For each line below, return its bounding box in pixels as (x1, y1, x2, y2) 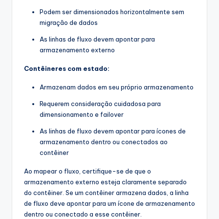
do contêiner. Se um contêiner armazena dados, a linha (24, 189, 189, 197)
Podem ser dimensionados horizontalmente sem (40, 8, 184, 16)
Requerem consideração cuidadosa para (40, 100, 161, 108)
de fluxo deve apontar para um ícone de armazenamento (24, 199, 195, 208)
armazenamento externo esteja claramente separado (24, 178, 187, 186)
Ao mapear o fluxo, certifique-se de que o (24, 167, 151, 175)
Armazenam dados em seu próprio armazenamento (40, 83, 194, 91)
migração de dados (40, 19, 98, 27)
